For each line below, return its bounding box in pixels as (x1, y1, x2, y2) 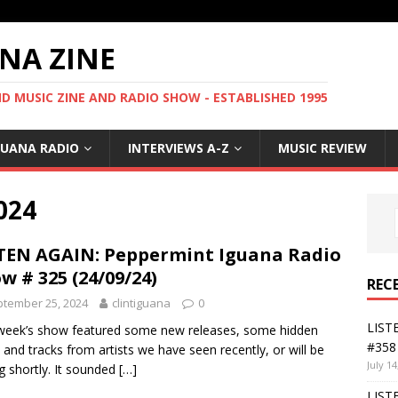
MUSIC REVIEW (278, 139, 367, 156)
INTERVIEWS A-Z (128, 139, 229, 156)
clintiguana (112, 295, 171, 311)
